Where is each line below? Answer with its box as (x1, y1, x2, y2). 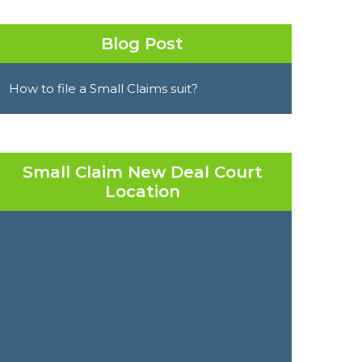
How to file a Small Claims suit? (9, 81, 198, 96)
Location (104, 182, 180, 201)
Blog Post (101, 34, 183, 53)
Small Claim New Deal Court (22, 162, 263, 182)
